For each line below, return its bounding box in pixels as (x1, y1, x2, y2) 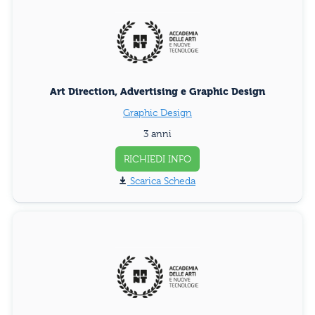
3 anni (143, 127, 172, 139)
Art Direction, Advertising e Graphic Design (50, 85, 265, 97)
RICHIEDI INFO (124, 153, 191, 165)
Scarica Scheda (130, 174, 195, 186)
